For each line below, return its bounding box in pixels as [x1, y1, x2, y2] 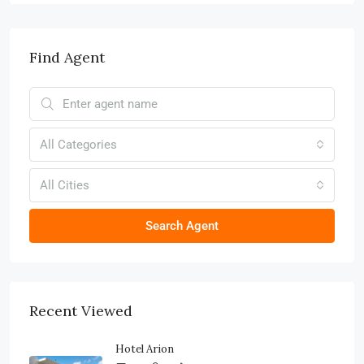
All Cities [40, 177, 89, 193]
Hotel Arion [115, 341, 174, 356]
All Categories [40, 136, 117, 152]
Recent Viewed [29, 301, 132, 320]
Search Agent [145, 218, 219, 233]
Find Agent [29, 47, 105, 67]
